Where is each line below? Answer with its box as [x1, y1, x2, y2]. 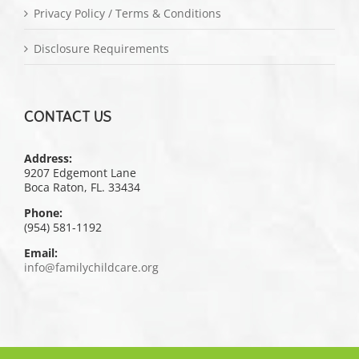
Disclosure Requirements [34, 40, 169, 56]
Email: [24, 244, 58, 260]
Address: [24, 150, 72, 166]
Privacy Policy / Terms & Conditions [34, 5, 221, 21]
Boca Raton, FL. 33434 [24, 179, 140, 195]
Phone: [24, 204, 63, 220]
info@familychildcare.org [24, 259, 159, 275]
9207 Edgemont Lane [24, 164, 136, 180]
